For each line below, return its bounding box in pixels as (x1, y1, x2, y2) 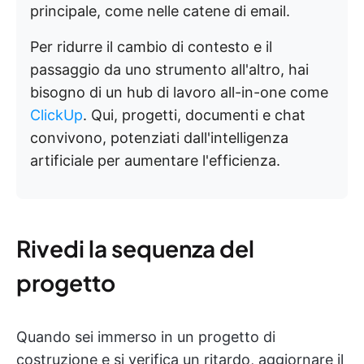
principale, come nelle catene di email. (30, 2, 290, 19)
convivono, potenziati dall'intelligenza (30, 128, 288, 146)
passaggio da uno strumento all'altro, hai (30, 60, 309, 78)
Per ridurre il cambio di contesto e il (30, 37, 272, 55)
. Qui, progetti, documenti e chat (83, 106, 305, 123)
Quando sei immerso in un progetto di (16, 327, 275, 345)
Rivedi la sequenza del (16, 233, 254, 262)
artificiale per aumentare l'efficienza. (30, 151, 280, 169)
